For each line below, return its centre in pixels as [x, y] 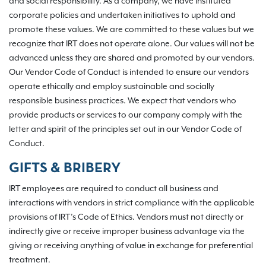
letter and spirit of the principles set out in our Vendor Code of [125, 129]
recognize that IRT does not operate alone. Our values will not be [132, 44]
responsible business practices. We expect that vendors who [123, 101]
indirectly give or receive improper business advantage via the [127, 232]
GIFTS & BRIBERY [65, 169]
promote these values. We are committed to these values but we [132, 30]
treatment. [30, 260]
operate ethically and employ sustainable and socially [112, 87]
